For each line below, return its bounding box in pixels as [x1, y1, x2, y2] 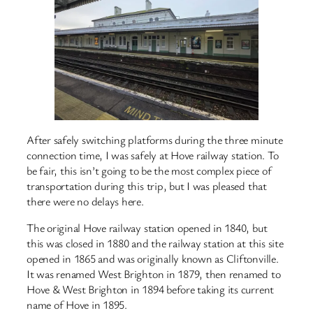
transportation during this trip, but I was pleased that [27, 177, 267, 194]
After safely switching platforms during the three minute [27, 131, 283, 147]
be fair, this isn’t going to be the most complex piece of [27, 162, 272, 178]
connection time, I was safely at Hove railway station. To [27, 147, 279, 163]
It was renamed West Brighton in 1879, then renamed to [27, 265, 281, 282]
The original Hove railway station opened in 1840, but [27, 219, 268, 235]
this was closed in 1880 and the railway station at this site [27, 235, 284, 251]
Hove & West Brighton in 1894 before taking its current [27, 281, 275, 297]
